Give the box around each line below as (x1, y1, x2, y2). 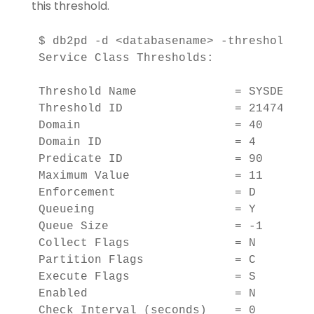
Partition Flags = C (38, 254, 263, 266)
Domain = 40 (38, 119, 291, 132)
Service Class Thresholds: (38, 52, 214, 64)
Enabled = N (38, 287, 263, 300)
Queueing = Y (38, 203, 263, 216)
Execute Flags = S (38, 271, 263, 283)
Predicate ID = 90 (38, 153, 291, 165)
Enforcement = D (38, 186, 263, 199)
